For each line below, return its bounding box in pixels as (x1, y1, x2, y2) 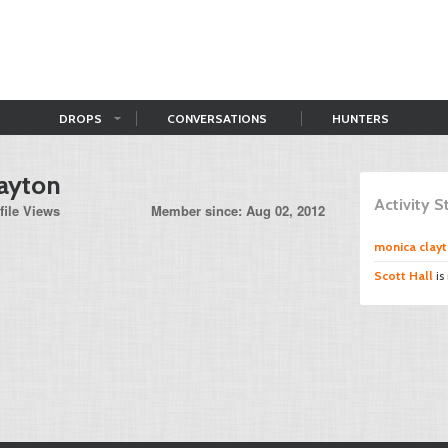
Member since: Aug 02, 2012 (151, 201, 325, 220)
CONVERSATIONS (167, 111, 267, 126)
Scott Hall (374, 268, 433, 283)
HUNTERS (332, 111, 389, 126)
